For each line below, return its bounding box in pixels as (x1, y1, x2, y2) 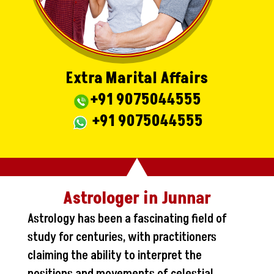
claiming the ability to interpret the (27, 246, 202, 264)
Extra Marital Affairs (65, 67, 208, 89)
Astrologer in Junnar (62, 187, 211, 210)
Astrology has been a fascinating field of (27, 210, 227, 228)
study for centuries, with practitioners (27, 228, 217, 246)
